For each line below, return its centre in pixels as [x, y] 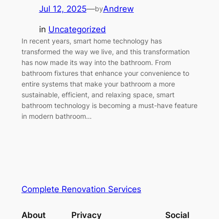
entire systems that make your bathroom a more [98, 84]
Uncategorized [77, 30]
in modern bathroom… [56, 116]
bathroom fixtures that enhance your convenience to [105, 73]
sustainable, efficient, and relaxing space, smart [98, 95]
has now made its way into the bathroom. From [96, 63]
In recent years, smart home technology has [91, 41]
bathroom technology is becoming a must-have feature [109, 106]
